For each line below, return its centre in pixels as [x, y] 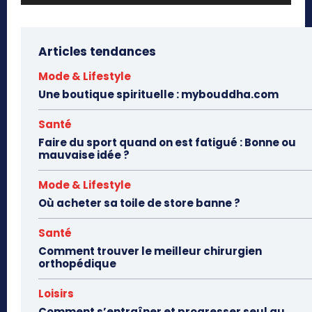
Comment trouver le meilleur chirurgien [150, 251]
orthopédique [77, 264]
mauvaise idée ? [84, 155]
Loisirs [56, 294]
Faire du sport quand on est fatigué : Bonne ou [167, 143]
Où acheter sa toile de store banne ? [139, 203]
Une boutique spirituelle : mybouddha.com [158, 95]
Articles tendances [97, 52]
